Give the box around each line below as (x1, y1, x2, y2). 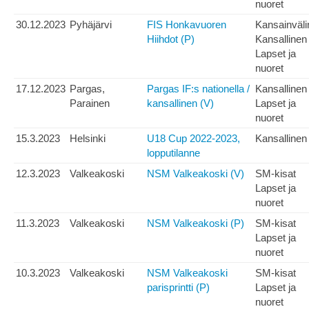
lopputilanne (147, 147, 200, 159)
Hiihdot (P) (147, 33, 195, 46)
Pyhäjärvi (70, 19, 112, 31)
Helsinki (70, 132, 106, 145)
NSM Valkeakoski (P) (147, 217, 244, 230)
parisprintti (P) (147, 281, 210, 294)
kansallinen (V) (147, 97, 214, 110)
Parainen (70, 97, 110, 110)
